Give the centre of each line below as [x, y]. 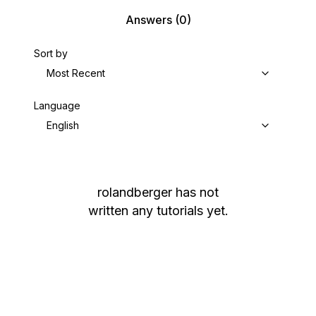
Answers [148, 20]
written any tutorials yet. [158, 211]
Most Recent [76, 73]
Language [57, 105]
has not [197, 192]
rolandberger [135, 192]
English [63, 125]
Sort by [51, 53]
